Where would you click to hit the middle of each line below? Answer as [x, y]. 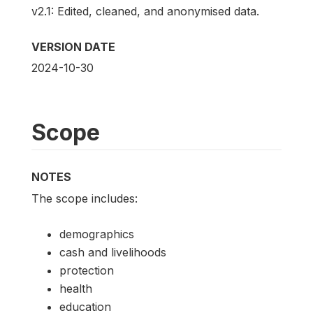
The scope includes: [85, 198]
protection [87, 270]
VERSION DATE [73, 47]
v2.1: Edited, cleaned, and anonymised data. [145, 12]
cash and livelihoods [113, 252]
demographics [97, 234]
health [76, 288]
